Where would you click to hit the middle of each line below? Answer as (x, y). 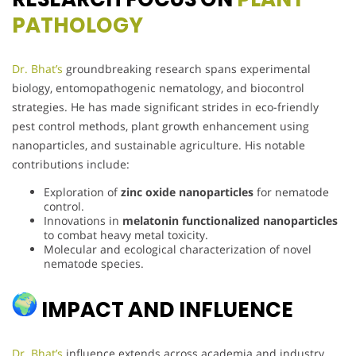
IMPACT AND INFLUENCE (165, 310)
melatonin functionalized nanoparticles (230, 220)
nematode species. (94, 263)
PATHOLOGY (77, 25)
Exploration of (82, 192)
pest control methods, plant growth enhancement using (161, 126)
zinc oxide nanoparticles (187, 192)
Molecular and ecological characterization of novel (178, 249)
